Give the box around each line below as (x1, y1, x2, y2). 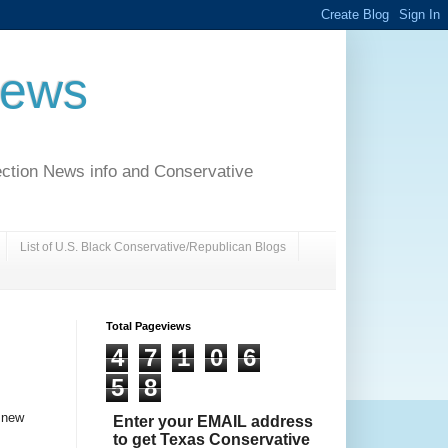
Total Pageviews (106, 320, 191, 333)
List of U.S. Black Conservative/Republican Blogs (20, 239, 286, 254)
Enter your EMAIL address (112, 413, 313, 431)
